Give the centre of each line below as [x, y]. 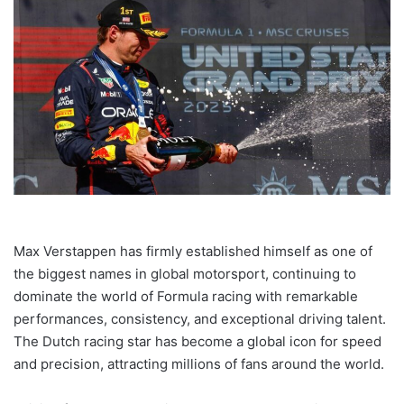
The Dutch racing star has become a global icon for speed [197, 342]
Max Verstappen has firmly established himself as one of [193, 252]
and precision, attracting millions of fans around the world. [199, 364]
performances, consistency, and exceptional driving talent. [200, 319]
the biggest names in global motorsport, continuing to [185, 274]
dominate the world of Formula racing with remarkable [186, 297]
